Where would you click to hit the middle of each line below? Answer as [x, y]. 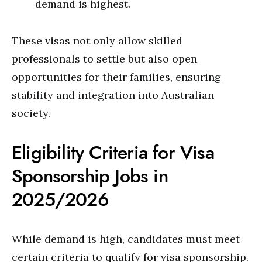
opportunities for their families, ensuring [116, 77]
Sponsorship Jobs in [90, 176]
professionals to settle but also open [104, 59]
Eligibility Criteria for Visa [113, 153]
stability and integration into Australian [113, 95]
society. [31, 113]
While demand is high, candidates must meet [126, 239]
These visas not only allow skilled [97, 41]
